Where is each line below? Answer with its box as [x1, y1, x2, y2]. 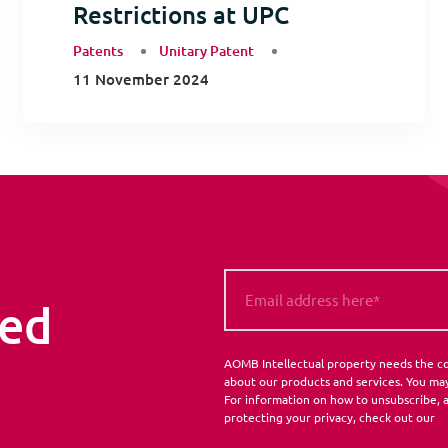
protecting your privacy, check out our [224, 408, 438, 425]
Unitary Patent [158, 41, 254, 61]
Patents [72, 41, 123, 61]
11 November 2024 [72, 69, 209, 90]
